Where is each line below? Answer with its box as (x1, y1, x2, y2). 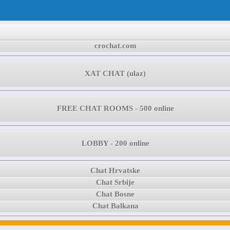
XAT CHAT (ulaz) (85, 69, 146, 78)
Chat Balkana (92, 202, 139, 210)
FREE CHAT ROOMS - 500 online (56, 104, 174, 113)
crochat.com (94, 42, 137, 50)
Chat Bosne (96, 190, 135, 199)
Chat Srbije (96, 178, 135, 187)
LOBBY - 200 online (81, 139, 149, 148)
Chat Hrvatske (90, 166, 141, 175)
